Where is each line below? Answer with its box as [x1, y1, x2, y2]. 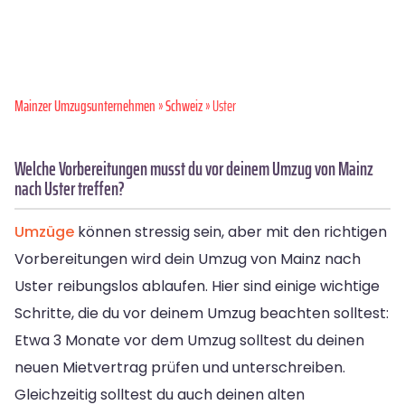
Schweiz [165, 93, 202, 118]
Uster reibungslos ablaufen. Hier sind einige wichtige [14, 275, 380, 297]
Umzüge [14, 221, 74, 242]
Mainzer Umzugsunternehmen [14, 93, 155, 118]
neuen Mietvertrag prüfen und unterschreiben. [14, 356, 345, 378]
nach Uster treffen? [14, 173, 125, 203]
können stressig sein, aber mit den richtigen [74, 221, 387, 242]
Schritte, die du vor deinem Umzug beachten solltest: [14, 302, 389, 324]
